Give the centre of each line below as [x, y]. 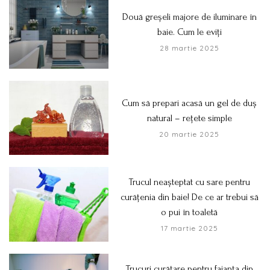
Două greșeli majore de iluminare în [189, 17]
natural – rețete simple [189, 118]
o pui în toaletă [190, 212]
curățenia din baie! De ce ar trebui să [189, 197]
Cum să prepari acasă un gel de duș [190, 103]
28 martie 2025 [189, 48]
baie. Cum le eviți [189, 32]
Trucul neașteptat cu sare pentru [190, 182]
